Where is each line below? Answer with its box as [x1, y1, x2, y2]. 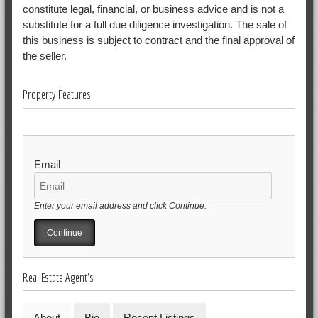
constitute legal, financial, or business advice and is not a [22, 2, 284, 15]
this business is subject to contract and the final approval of [22, 33, 295, 46]
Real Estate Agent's [22, 270, 94, 284]
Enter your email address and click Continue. [33, 200, 207, 211]
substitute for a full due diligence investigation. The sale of [22, 18, 287, 31]
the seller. [22, 49, 67, 62]
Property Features [22, 87, 91, 101]
